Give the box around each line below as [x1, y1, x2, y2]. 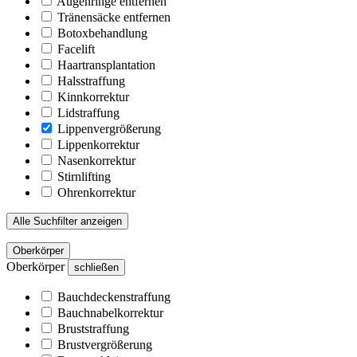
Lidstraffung [57, 105, 120, 120]
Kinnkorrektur [57, 89, 129, 104]
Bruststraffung [57, 321, 129, 335]
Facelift [57, 41, 95, 56]
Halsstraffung [57, 73, 125, 88]
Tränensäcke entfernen [57, 10, 171, 24]
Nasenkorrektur [57, 153, 135, 167]
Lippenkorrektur [57, 137, 139, 151]
